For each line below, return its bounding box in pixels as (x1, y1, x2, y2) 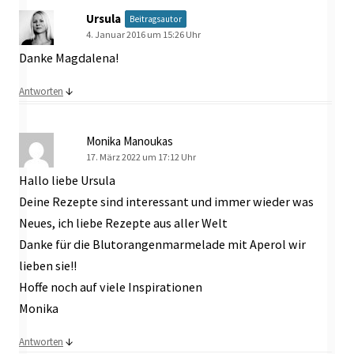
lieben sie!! (19, 257, 77, 273)
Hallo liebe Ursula (19, 171, 115, 188)
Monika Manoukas (86, 133, 173, 149)
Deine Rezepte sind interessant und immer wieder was (19, 193, 314, 209)
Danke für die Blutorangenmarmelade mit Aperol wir (19, 235, 306, 252)
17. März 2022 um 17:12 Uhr (86, 150, 196, 163)
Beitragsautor (130, 13, 182, 25)
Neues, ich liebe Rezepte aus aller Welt (19, 214, 228, 231)
